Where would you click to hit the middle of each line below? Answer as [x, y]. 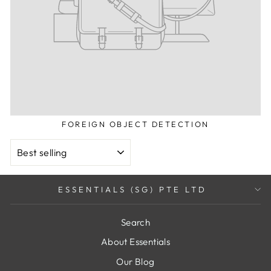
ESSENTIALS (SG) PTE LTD [132, 189]
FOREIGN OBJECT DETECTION [135, 124]
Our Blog [135, 262]
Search [135, 222]
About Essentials [135, 242]
